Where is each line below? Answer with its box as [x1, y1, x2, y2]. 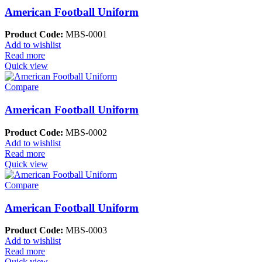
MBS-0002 [63, 127, 107, 137]
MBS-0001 [63, 29, 107, 40]
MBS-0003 [63, 225, 107, 236]
